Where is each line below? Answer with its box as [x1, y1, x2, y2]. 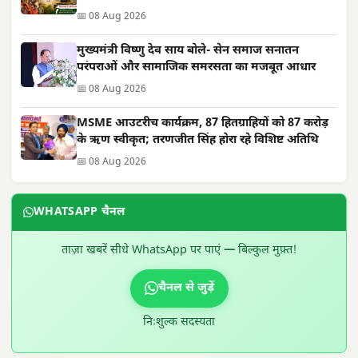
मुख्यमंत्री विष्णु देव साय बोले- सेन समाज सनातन [77, 42, 299, 58]
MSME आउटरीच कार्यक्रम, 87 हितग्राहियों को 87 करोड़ [77, 115, 328, 131]
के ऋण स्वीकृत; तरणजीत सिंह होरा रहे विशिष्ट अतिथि [77, 132, 319, 148]
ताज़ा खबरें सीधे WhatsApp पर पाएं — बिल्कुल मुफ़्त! [61, 242, 297, 258]
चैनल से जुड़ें [157, 280, 214, 296]
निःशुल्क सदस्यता [143, 314, 215, 330]
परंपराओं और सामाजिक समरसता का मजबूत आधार [77, 59, 316, 75]
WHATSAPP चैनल [34, 204, 125, 220]
